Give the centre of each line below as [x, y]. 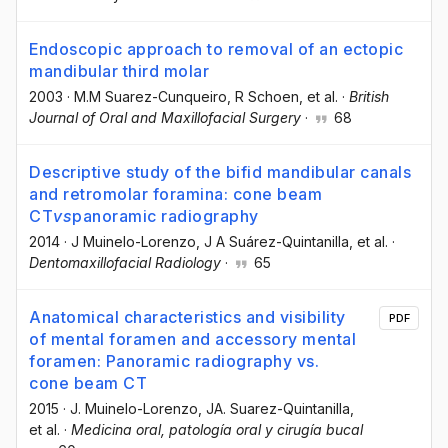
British [369, 97]
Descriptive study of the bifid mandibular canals [220, 172]
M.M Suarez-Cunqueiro [150, 97]
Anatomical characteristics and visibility [187, 317]
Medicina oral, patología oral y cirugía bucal [217, 430]
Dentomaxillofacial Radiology [125, 263]
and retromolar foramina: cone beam [175, 194]
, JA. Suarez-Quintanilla [274, 409]
